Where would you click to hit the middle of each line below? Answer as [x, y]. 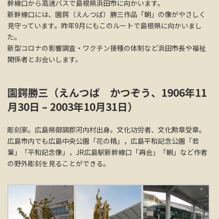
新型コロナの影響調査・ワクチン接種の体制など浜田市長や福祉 [107, 48]
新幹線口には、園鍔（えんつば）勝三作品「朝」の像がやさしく [107, 14]
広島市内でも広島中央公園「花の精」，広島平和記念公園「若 [103, 141]
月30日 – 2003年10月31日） [73, 106]
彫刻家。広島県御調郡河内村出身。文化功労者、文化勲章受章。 [107, 129]
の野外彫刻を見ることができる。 [59, 163]
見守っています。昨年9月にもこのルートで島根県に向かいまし [105, 25]
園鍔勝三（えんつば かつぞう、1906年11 [107, 92]
